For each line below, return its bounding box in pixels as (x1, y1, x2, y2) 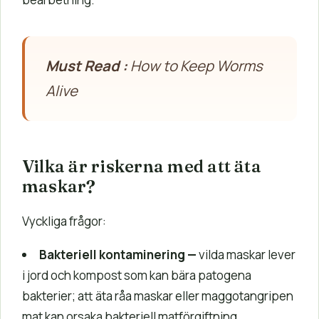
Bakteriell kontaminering (39, 246, 185, 263)
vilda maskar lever (197, 246, 296, 263)
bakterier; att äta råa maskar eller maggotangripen (22, 287, 293, 304)
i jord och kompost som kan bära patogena (22, 266, 251, 283)
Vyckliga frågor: (22, 212, 106, 229)
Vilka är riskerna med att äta (22, 155, 261, 177)
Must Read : (45, 56, 130, 76)
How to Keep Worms (130, 56, 263, 76)
